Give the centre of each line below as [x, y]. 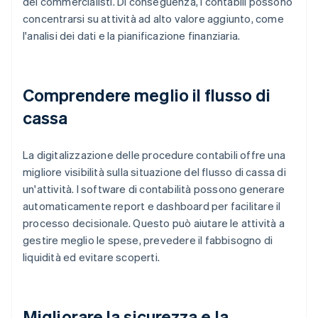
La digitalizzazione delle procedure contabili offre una [154, 155]
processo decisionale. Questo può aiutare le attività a [154, 223]
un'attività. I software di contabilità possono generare [154, 189]
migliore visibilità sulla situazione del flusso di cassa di [154, 172]
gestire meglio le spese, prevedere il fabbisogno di [148, 240]
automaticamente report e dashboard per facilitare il [152, 206]
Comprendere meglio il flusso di [147, 95]
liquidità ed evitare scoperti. [91, 257]
